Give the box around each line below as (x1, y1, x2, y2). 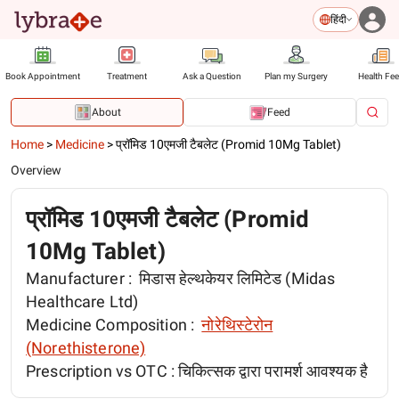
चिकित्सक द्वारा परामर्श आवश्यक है (178, 362, 369, 380)
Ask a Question (182, 71, 241, 81)
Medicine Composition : (26, 315, 199, 334)
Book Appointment (4, 71, 80, 81)
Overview (11, 163, 61, 177)
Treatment (107, 71, 147, 81)
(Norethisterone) (26, 338, 146, 357)
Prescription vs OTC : (26, 362, 179, 380)
